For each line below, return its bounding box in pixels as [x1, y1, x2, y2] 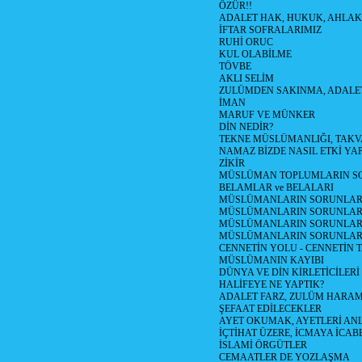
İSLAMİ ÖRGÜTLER [219, 339, 307, 351]
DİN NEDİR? [219, 121, 273, 133]
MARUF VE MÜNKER [219, 109, 315, 120]
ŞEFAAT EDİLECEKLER [219, 303, 322, 314]
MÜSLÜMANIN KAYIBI [219, 255, 324, 266]
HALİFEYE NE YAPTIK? [219, 279, 324, 290]
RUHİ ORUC [219, 36, 273, 48]
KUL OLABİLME [219, 48, 292, 60]
